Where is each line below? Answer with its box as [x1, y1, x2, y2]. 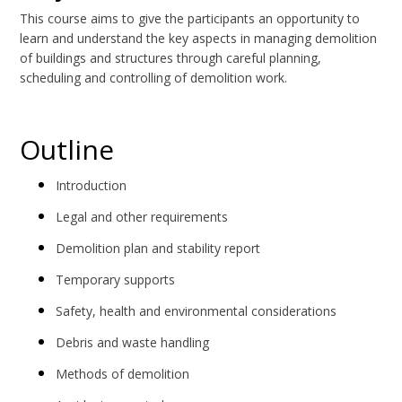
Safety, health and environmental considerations [56, 302, 337, 320]
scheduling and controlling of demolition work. [20, 69, 288, 87]
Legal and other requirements [56, 208, 229, 226]
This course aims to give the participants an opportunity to [20, 10, 361, 28]
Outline [20, 131, 115, 169]
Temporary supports [56, 271, 176, 289]
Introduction [56, 177, 127, 195]
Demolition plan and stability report [56, 240, 261, 258]
